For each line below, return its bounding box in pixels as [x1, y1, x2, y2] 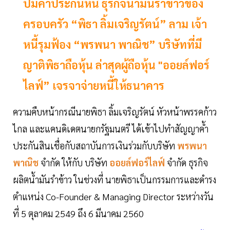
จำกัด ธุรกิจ [167, 157, 208, 169]
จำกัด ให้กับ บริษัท [41, 157, 107, 169]
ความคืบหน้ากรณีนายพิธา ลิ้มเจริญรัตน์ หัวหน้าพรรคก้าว [13, 106, 217, 118]
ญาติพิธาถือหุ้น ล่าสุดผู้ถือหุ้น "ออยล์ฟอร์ [23, 57, 209, 72]
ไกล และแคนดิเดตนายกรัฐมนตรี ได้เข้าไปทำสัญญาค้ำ [13, 123, 208, 135]
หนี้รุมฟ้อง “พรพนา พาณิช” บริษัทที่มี [23, 37, 202, 52]
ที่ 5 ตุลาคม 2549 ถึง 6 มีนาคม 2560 [13, 207, 144, 220]
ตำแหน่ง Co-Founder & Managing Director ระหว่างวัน [13, 190, 214, 203]
